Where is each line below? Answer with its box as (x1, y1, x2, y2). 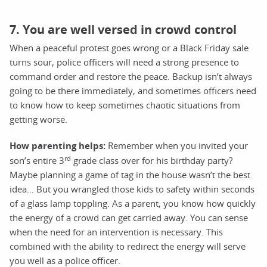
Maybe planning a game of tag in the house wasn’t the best (10, 168, 250, 181)
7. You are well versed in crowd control (10, 21, 237, 38)
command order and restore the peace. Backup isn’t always (10, 70, 252, 82)
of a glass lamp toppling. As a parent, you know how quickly (10, 197, 256, 209)
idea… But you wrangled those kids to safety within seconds (10, 182, 254, 195)
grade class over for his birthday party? (71, 154, 232, 166)
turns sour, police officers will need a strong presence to (10, 55, 239, 68)
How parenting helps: (10, 139, 105, 152)
